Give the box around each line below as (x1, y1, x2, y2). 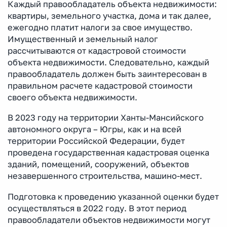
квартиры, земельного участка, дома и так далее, (8, 11, 211, 21)
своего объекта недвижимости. (8, 92, 137, 102)
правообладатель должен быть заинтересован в (8, 69, 207, 79)
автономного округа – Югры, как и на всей (8, 124, 181, 135)
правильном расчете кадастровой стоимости (8, 81, 193, 91)
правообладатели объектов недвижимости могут (8, 214, 210, 225)
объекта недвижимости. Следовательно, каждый (8, 57, 209, 67)
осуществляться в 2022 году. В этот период (8, 203, 186, 213)
